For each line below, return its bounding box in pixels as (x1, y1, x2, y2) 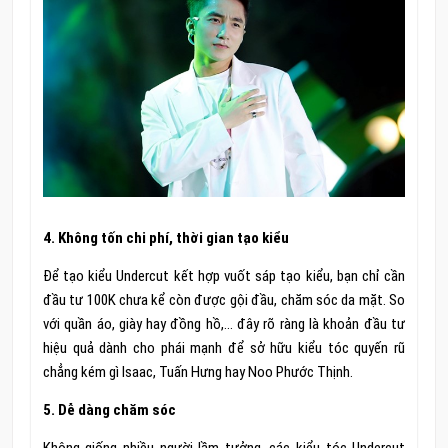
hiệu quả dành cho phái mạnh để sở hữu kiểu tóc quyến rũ (42, 338, 406, 357)
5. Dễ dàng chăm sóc (42, 400, 176, 419)
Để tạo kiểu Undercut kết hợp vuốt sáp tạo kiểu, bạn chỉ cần (42, 266, 406, 285)
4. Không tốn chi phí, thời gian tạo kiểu (42, 228, 289, 247)
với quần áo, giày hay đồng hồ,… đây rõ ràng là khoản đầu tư (42, 314, 406, 333)
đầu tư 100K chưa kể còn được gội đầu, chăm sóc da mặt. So (42, 290, 406, 309)
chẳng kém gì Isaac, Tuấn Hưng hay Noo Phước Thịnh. (42, 362, 353, 381)
